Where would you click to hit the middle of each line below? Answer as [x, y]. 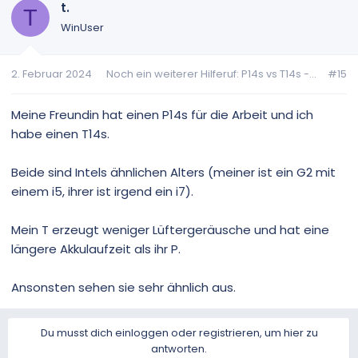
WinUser [82, 28]
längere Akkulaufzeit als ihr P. [96, 249]
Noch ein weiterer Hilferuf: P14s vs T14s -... [211, 74]
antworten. [179, 348]
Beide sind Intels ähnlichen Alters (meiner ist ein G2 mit [173, 172]
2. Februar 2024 [52, 74]
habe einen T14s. [60, 133]
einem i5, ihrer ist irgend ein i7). [102, 191]
